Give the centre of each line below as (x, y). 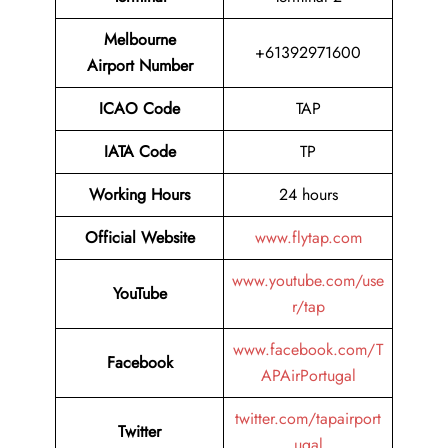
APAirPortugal (308, 376)
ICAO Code (139, 109)
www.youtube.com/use (308, 281)
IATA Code (139, 152)
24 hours (308, 195)
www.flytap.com (308, 238)
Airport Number (139, 66)
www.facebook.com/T (308, 350)
